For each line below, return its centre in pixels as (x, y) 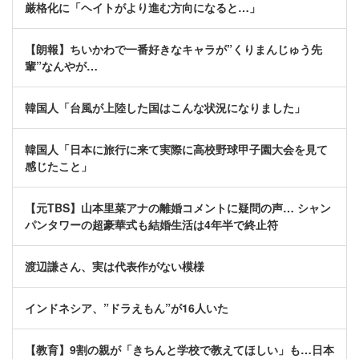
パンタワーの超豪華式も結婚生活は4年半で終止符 (151, 225)
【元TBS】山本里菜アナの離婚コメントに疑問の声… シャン (178, 208)
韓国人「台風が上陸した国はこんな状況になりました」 (165, 108)
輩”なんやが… (61, 66)
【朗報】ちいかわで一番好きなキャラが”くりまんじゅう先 (173, 49)
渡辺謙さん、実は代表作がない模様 (115, 266)
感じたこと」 (58, 166)
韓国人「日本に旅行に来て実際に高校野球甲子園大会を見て (176, 149)
